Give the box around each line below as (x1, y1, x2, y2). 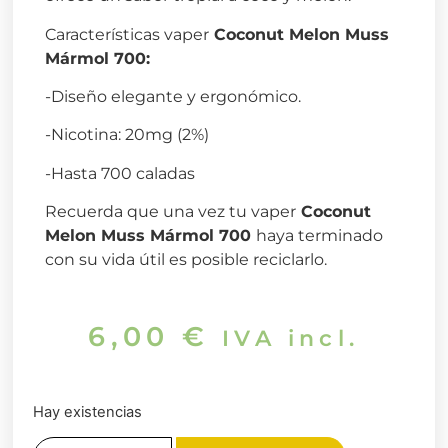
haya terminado (255, 226, 383, 246)
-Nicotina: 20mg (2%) (44, 125, 209, 145)
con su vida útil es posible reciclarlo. (44, 250, 327, 270)
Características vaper (44, 24, 209, 44)
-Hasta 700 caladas (44, 163, 195, 183)
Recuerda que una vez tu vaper (44, 202, 296, 222)
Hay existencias (33, 402, 143, 421)
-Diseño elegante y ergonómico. (44, 86, 301, 106)
